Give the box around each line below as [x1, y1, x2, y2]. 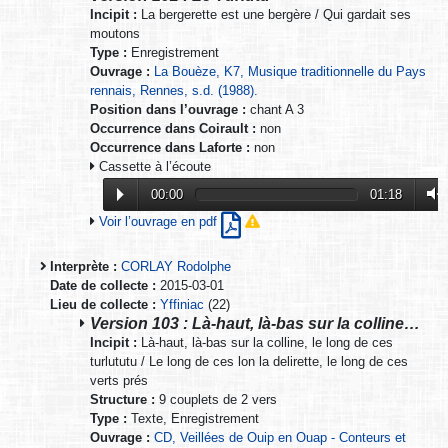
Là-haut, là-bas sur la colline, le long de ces [137, 335, 393, 351]
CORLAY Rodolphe [121, 259, 231, 275]
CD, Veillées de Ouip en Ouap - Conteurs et [154, 430, 406, 446]
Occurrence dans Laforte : [90, 140, 250, 156]
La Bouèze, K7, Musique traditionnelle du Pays [154, 64, 426, 80]
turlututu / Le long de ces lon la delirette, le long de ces [90, 354, 408, 370]
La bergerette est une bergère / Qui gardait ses [137, 7, 411, 23]
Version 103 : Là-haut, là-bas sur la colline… [90, 314, 420, 333]
